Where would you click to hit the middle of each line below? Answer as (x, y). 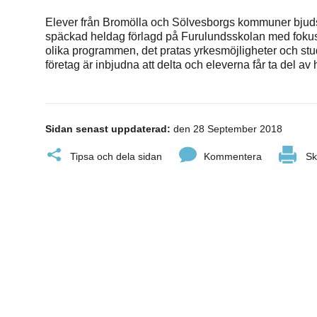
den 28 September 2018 (226, 129)
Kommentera (233, 156)
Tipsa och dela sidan (116, 156)
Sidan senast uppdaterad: (108, 129)
